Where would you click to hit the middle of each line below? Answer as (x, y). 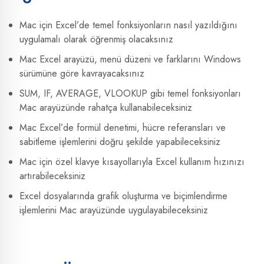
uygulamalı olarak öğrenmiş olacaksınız (96, 39)
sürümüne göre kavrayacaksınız (82, 73)
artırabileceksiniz (52, 176)
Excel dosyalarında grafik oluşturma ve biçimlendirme (123, 196)
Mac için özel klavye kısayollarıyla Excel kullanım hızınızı (132, 161)
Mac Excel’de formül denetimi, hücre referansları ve (123, 127)
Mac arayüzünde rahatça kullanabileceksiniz (106, 107)
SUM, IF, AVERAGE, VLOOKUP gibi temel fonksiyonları (130, 93)
